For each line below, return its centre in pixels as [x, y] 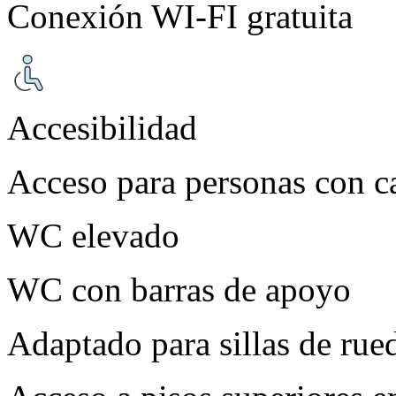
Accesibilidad [102, 127]
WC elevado [93, 235]
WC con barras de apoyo [179, 289]
